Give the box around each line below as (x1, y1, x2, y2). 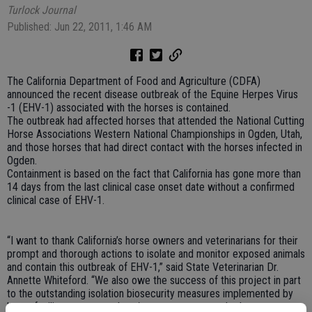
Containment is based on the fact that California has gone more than (7, 167, 301, 180)
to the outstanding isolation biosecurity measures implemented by (7, 287, 293, 300)
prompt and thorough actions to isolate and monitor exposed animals (7, 247, 305, 260)
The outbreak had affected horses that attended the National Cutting (7, 114, 304, 127)
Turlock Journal (7, 3, 76, 17)
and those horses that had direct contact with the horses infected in (7, 141, 302, 154)
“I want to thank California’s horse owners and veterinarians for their (7, 234, 298, 247)
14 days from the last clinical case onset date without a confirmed (7, 180, 295, 194)
